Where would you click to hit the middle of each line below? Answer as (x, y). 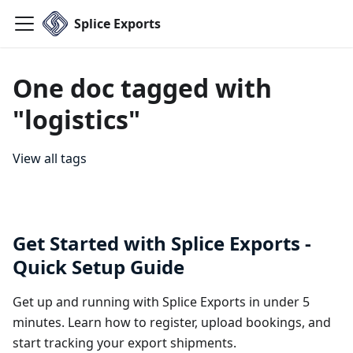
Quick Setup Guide (98, 267)
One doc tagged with (142, 88)
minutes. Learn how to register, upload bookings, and (172, 322)
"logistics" (76, 119)
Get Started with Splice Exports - (162, 243)
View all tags (50, 158)
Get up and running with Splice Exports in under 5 (161, 302)
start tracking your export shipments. (124, 343)
